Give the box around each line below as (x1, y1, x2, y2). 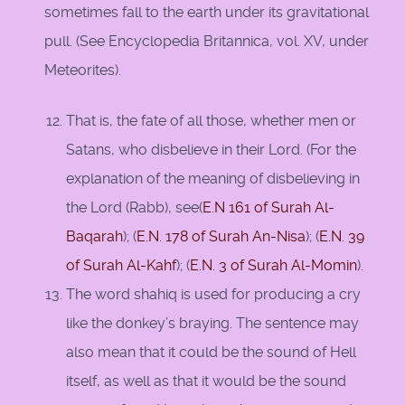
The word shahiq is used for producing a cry (66, 286, 361, 304)
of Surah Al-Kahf (66, 257, 176, 275)
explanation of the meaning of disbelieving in (66, 170, 360, 188)
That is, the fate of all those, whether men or (66, 112, 356, 130)
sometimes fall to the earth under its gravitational (44, 4, 369, 22)
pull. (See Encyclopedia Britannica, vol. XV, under (44, 33, 369, 51)
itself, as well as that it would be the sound (66, 372, 346, 391)
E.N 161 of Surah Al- (202, 199, 334, 217)
